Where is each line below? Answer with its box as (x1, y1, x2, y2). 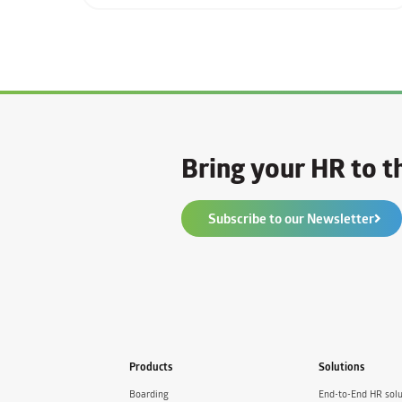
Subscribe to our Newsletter (207, 207, 374, 229)
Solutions (319, 357, 365, 375)
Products (129, 357, 173, 375)
